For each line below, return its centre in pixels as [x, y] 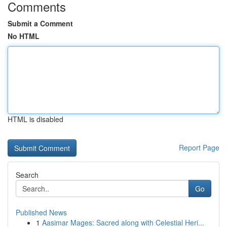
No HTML [24, 36]
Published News [41, 212]
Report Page [199, 147]
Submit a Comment [40, 23]
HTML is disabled [35, 119]
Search [27, 175]
